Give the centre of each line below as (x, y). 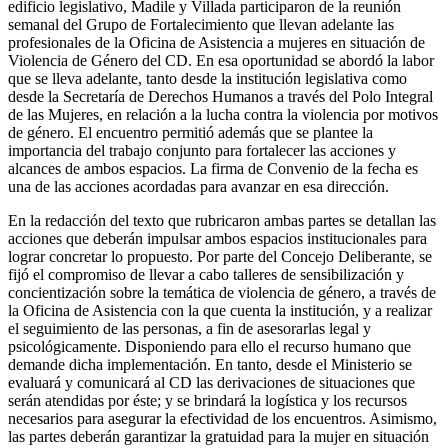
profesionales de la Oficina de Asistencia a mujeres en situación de (216, 42)
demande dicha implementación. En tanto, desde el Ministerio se (210, 364)
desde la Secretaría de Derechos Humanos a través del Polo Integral (220, 96)
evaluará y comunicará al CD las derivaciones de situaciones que (211, 382)
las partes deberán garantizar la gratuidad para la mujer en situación (218, 436)
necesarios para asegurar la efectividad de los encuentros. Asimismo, (222, 418)
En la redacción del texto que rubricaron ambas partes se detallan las (222, 220)
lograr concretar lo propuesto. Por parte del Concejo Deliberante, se (220, 256)
